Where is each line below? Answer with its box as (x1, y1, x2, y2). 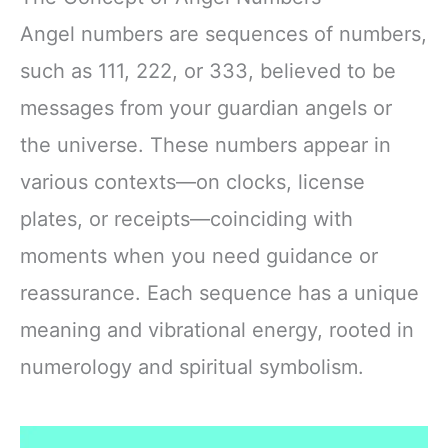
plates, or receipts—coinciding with (20, 206, 353, 231)
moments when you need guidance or (20, 243, 378, 268)
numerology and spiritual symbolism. (20, 354, 364, 379)
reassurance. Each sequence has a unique (20, 280, 419, 305)
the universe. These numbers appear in (20, 132, 391, 157)
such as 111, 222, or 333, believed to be (20, 58, 396, 83)
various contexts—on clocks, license (20, 169, 365, 194)
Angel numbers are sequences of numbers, (20, 21, 427, 46)
